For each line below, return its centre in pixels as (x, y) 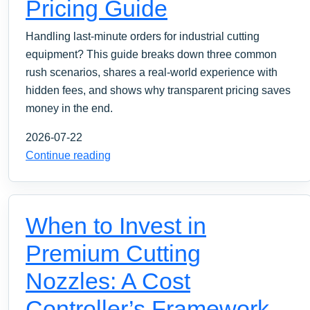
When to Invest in (116, 225)
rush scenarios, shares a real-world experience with (152, 72)
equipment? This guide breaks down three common (151, 54)
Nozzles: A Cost (108, 281)
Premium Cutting (113, 253)
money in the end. (69, 108)
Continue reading (68, 155)
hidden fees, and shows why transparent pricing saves (158, 90)
